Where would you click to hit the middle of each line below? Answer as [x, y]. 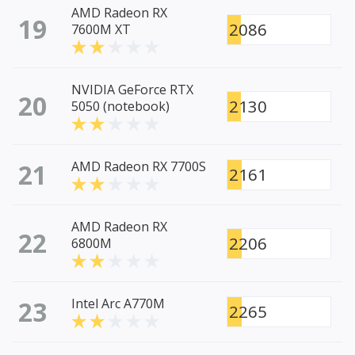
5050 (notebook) [120, 107]
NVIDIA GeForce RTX [132, 90]
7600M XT [101, 30]
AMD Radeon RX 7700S [139, 167]
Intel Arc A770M [118, 304]
